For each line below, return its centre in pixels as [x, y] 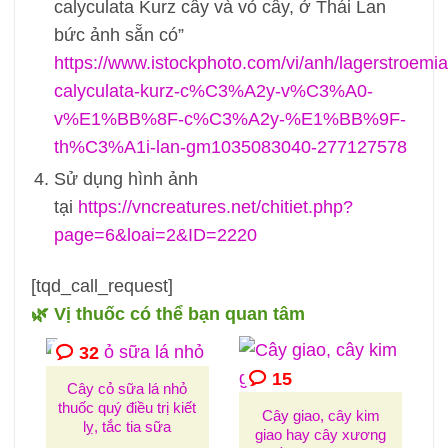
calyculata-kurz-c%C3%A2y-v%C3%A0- [213, 91]
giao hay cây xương [321, 434]
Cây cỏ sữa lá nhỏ [127, 389]
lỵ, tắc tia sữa [127, 427]
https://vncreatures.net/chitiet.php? [215, 206]
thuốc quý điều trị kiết [127, 408]
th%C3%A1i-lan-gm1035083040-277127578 [230, 147]
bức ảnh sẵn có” [118, 35]
